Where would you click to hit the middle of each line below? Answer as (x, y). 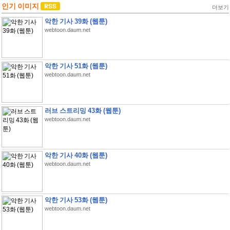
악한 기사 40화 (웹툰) (76, 155)
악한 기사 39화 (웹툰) (76, 21)
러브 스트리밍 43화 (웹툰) (82, 111)
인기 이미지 (21, 6)
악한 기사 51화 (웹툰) (76, 66)
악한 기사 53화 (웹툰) (76, 200)
